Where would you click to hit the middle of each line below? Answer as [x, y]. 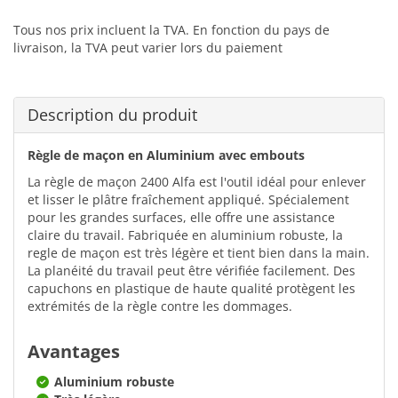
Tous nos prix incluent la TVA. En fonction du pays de [171, 29]
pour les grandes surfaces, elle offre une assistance [181, 217]
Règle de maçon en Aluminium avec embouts [166, 155]
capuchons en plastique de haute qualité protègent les [191, 288]
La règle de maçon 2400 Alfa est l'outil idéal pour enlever [197, 181]
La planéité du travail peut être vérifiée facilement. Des [191, 270]
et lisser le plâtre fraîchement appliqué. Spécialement [188, 199]
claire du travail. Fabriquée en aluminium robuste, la [185, 235]
